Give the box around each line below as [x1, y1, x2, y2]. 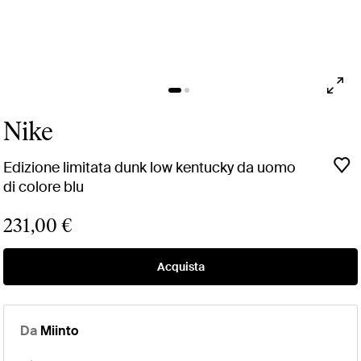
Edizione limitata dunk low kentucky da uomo [3, 157, 296, 177]
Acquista [156, 259, 205, 274]
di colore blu [3, 176, 84, 197]
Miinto [40, 322, 78, 339]
